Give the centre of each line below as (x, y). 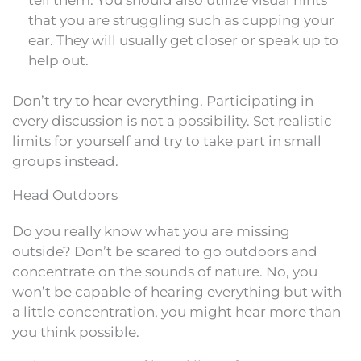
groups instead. (65, 162)
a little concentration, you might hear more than (176, 312)
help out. (58, 60)
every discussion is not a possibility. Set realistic (172, 121)
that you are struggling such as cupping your (181, 20)
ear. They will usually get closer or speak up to (183, 40)
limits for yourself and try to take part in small (167, 141)
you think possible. (76, 332)
